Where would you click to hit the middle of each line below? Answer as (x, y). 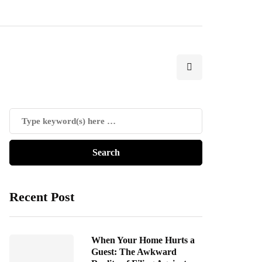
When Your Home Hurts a (143, 240)
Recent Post (42, 197)
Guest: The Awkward (134, 252)
